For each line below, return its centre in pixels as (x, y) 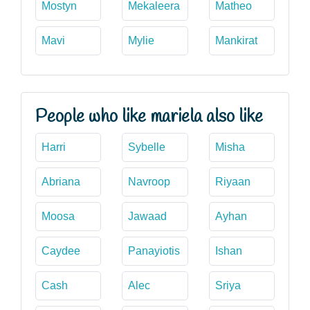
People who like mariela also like (149, 117)
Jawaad (148, 216)
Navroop (149, 181)
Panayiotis (154, 250)
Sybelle (147, 147)
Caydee (61, 250)
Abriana (61, 181)
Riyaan (232, 181)
